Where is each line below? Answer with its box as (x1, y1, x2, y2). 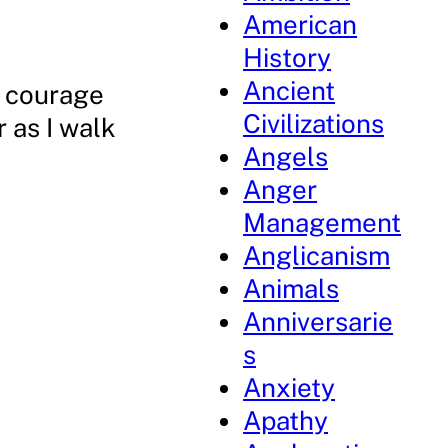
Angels (243, 141, 329, 172)
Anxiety (243, 372, 336, 403)
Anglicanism (243, 240, 391, 271)
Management (243, 207, 402, 238)
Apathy (243, 405, 329, 436)
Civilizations (243, 108, 385, 139)
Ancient (243, 75, 336, 106)
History (243, 42, 332, 73)
